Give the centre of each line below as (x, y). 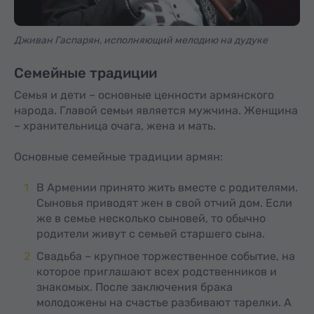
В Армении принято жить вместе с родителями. (167, 187)
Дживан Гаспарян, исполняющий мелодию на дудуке (141, 40)
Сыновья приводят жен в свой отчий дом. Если (164, 203)
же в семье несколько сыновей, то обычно (151, 218)
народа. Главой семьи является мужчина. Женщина (156, 110)
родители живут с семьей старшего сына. (151, 234)
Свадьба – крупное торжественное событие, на (166, 256)
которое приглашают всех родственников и (157, 272)
